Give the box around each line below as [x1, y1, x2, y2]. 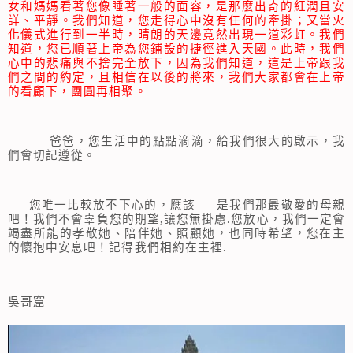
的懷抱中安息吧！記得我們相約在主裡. [8, 238, 227, 255]
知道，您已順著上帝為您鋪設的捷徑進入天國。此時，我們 [8, 40, 345, 57]
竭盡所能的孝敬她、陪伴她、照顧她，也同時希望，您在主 [8, 224, 345, 240]
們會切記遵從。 [8, 146, 97, 162]
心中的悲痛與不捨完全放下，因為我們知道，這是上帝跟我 [8, 54, 345, 71]
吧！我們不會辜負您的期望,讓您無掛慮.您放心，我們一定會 [8, 210, 345, 226]
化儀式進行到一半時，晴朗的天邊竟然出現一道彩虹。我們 [8, 26, 345, 43]
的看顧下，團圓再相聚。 [8, 83, 147, 99]
